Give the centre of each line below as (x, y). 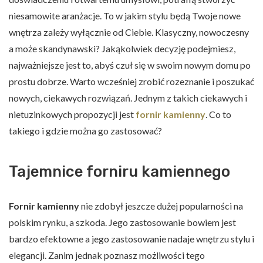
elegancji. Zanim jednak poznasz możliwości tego (107, 255)
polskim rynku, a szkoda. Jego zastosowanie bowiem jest (122, 222)
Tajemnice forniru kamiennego (119, 171)
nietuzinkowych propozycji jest (72, 114)
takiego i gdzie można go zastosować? (85, 131)
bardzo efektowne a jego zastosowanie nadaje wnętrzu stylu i (131, 238)
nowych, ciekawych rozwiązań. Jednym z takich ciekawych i (128, 98)
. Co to (218, 114)
